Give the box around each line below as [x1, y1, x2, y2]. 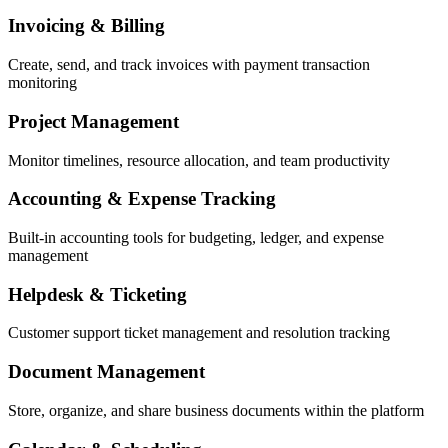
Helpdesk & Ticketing [8, 283, 187, 305]
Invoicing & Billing [8, 15, 165, 37]
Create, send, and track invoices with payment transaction [8, 56, 370, 74]
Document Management [8, 361, 205, 383]
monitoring [8, 74, 77, 92]
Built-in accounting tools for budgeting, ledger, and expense [8, 228, 384, 246]
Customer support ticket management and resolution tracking [8, 324, 390, 342]
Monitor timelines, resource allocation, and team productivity [8, 151, 390, 169]
